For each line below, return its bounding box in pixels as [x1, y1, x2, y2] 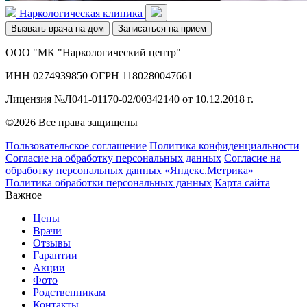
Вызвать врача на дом [11, 23, 104, 34]
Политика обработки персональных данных [5, 176, 212, 188]
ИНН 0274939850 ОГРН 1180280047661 [5, 69, 193, 82]
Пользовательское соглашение [5, 139, 147, 151]
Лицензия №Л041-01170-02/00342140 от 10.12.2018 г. [5, 93, 254, 105]
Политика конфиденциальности [149, 139, 299, 151]
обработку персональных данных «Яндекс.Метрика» [5, 164, 254, 176]
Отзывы [33, 236, 71, 249]
